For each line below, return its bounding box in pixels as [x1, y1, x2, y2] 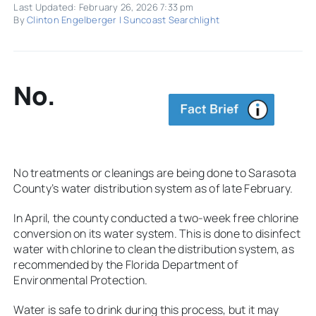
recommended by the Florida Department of [13, 257, 238, 273]
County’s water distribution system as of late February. [13, 181, 296, 197]
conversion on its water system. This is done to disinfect [13, 226, 301, 242]
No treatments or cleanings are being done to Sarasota [13, 165, 297, 181]
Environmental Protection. [13, 272, 148, 288]
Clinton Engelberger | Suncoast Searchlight [27, 13, 220, 26]
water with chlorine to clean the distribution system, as [13, 241, 294, 257]
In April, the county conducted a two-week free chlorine [13, 210, 299, 226]
